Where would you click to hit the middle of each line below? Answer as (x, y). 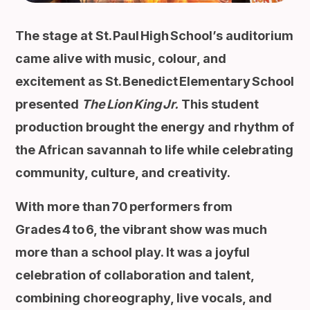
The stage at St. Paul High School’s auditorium (155, 35)
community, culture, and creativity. (123, 172)
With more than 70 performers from (124, 206)
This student (219, 104)
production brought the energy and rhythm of (155, 127)
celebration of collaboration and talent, (135, 275)
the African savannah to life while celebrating (155, 149)
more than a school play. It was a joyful (133, 252)
